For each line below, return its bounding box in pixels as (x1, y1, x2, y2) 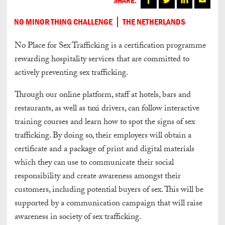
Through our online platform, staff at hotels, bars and (15, 88, 191, 103)
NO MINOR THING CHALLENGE (14, 16, 113, 27)
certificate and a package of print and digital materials (15, 142, 194, 157)
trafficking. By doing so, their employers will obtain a (15, 129, 191, 144)
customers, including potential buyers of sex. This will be (15, 183, 203, 198)
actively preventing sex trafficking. (15, 66, 128, 81)
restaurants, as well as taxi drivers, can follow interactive (15, 101, 199, 117)
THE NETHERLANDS (123, 16, 185, 27)
